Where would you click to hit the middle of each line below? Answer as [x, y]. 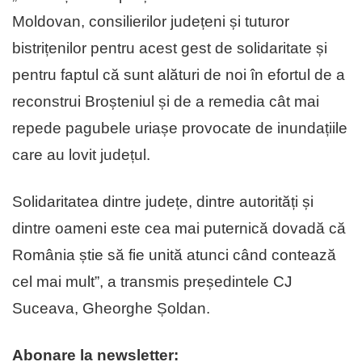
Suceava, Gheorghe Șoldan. [111, 309]
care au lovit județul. [81, 155]
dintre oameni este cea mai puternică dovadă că [179, 229]
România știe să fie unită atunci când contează [174, 255]
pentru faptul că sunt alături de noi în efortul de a [179, 75]
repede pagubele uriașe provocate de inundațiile [180, 128]
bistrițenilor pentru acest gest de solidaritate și [170, 48]
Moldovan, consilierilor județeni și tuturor [151, 22]
